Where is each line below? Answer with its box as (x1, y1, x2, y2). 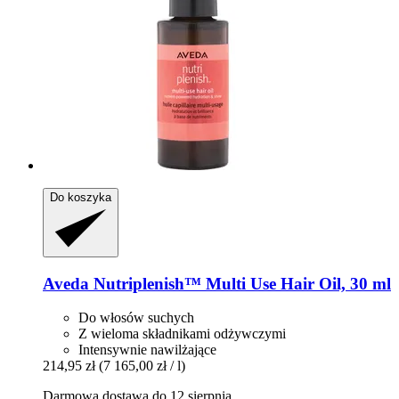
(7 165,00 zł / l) (99, 358, 185, 374)
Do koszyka (50, 190, 111, 204)
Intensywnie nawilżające (78, 342, 216, 358)
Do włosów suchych (78, 310, 194, 326)
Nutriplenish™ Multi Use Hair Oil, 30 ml (89, 273, 391, 293)
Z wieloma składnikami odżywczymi (78, 326, 286, 342)
